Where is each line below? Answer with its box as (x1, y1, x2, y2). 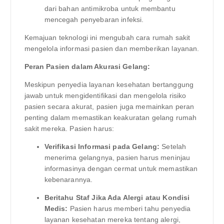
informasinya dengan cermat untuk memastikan (44, 164, 198, 173)
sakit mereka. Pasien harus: (24, 124, 114, 133)
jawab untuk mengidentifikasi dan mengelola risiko (24, 91, 186, 100)
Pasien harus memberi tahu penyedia (67, 204, 191, 213)
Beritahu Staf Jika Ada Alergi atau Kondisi (44, 193, 190, 202)
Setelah (159, 142, 186, 151)
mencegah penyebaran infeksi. (44, 15, 144, 23)
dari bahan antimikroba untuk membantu (44, 4, 175, 12)
